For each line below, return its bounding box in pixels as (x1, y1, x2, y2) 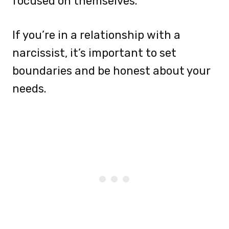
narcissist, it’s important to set (12, 45, 176, 60)
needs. (12, 81, 47, 96)
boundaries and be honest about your (12, 63, 211, 78)
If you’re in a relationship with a (12, 28, 180, 42)
